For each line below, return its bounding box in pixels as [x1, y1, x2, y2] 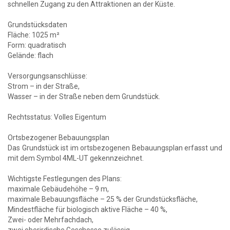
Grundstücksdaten [8, 20, 67, 29]
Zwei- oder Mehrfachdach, [8, 215, 93, 224]
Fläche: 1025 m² [8, 30, 60, 39]
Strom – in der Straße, [8, 82, 80, 90]
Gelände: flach [8, 51, 53, 60]
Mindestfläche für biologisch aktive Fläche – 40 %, [8, 205, 167, 214]
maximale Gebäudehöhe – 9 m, [8, 184, 109, 193]
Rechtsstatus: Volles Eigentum [8, 112, 106, 121]
